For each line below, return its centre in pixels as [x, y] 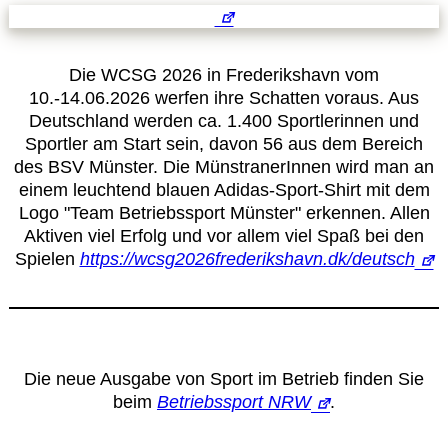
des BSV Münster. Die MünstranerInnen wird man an [224, 167]
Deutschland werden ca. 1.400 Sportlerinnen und [224, 121]
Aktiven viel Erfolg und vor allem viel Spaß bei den [224, 236]
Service [39, 71]
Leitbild [77, 12]
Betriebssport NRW [234, 402]
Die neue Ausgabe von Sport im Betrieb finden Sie [224, 379]
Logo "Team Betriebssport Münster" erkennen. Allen [224, 213]
